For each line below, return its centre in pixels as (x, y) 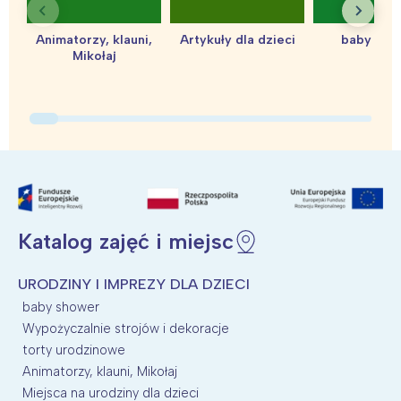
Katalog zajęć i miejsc (126, 241)
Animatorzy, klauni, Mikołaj (100, 371)
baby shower (61, 307)
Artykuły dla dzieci (237, 39)
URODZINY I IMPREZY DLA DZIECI (134, 284)
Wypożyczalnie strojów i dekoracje (126, 328)
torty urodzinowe (74, 350)
